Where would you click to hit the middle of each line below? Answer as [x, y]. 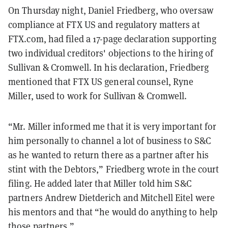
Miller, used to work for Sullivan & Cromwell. [98, 95]
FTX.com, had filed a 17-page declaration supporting [112, 38]
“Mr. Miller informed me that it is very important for [112, 126]
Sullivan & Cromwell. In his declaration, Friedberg [109, 67]
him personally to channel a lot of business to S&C [110, 140]
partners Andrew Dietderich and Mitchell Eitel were [112, 197]
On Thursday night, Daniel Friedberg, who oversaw [111, 10]
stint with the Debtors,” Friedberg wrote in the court [114, 169]
